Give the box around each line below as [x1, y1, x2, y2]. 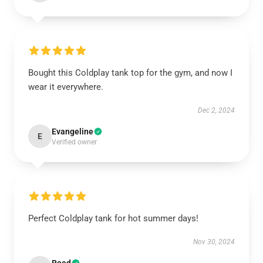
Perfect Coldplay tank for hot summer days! [28, 213, 198, 224]
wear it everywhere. [28, 82, 103, 92]
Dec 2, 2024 [198, 106, 235, 114]
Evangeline [52, 127, 93, 136]
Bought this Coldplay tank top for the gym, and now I [28, 68, 232, 78]
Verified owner [52, 138, 97, 146]
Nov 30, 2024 [193, 238, 235, 246]
